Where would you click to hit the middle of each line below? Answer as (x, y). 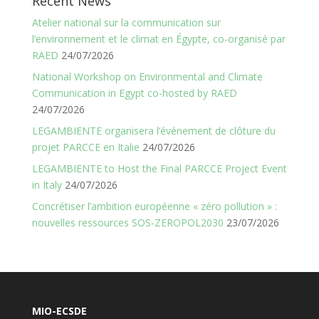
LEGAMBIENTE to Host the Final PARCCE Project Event (159, 168)
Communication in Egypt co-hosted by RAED (134, 93)
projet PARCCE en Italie (85, 147)
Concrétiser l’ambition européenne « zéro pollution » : (154, 206)
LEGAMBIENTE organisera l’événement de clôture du (153, 130)
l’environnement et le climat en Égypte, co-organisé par (158, 38)
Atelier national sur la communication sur (126, 22)
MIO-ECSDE (59, 310)
